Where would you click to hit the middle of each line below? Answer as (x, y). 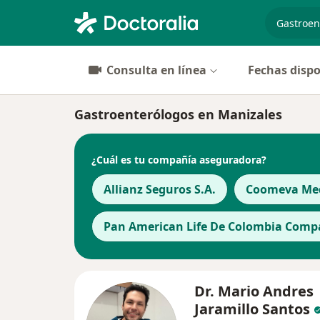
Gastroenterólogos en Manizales (178, 114)
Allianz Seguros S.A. (160, 189)
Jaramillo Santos (252, 309)
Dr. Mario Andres (254, 291)
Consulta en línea (156, 70)
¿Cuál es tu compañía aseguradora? (179, 159)
